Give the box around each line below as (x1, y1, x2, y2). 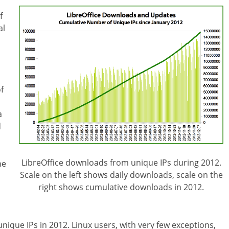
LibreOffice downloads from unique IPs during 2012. (21, 156, 221, 168)
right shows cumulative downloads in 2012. (38, 181, 204, 193)
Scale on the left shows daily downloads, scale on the (19, 169, 223, 180)
